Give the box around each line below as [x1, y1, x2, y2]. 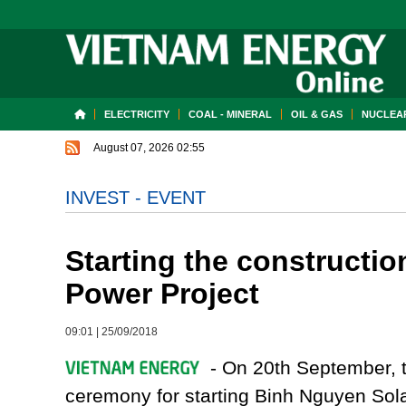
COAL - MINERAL [188, 109, 272, 120]
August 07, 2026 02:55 [93, 141, 205, 154]
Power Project [65, 277, 259, 310]
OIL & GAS [291, 109, 343, 120]
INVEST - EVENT [65, 188, 206, 208]
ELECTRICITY [104, 109, 169, 120]
